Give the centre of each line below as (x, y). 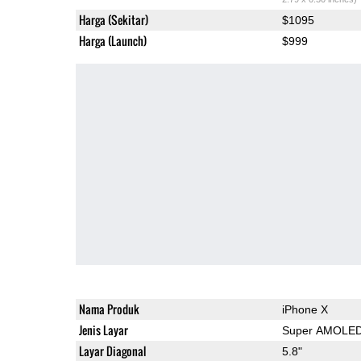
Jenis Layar (103, 330)
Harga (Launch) (112, 40)
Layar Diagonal (112, 351)
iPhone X (305, 309)
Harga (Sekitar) (113, 19)
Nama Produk (109, 309)
